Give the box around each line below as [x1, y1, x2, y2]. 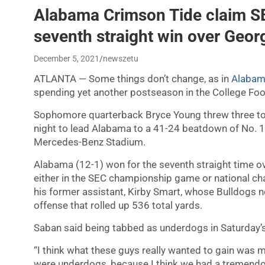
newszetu [103, 54, 138, 64]
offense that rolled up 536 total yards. [34, 199, 202, 212]
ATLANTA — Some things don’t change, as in [34, 73, 231, 85]
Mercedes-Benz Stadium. [34, 136, 146, 148]
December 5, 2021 [34, 54, 99, 64]
